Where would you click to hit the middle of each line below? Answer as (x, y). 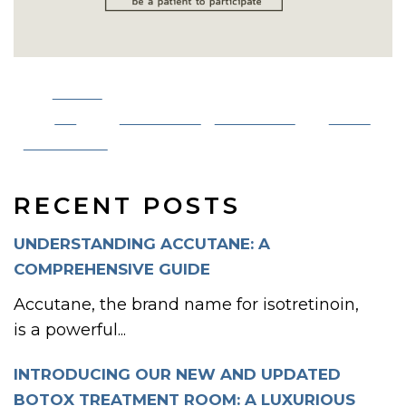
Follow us (255, 118)
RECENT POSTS (127, 206)
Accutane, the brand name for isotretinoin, (186, 304)
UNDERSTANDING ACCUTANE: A (142, 244)
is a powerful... (70, 330)
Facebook (65, 143)
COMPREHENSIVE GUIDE (112, 269)
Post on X (160, 118)
